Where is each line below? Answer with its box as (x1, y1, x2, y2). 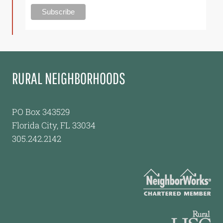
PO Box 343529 (12, 106, 70, 117)
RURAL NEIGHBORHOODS (12, 68, 125, 87)
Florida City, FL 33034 (12, 119, 96, 131)
